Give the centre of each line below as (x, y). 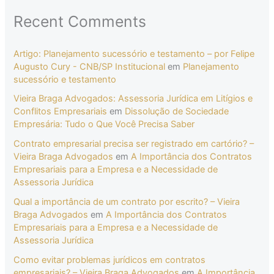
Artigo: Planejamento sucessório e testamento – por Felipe (134, 54)
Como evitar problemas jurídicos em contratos (110, 260)
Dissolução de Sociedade (177, 112)
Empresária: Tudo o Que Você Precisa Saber (104, 124)
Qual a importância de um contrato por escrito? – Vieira (127, 202)
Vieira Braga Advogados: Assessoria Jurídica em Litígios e (133, 99)
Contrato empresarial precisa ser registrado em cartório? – (134, 144)
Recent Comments (80, 22)
